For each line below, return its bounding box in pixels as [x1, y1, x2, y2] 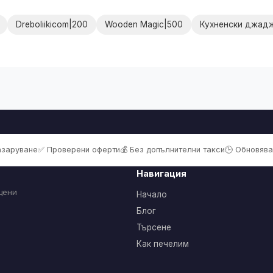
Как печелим [136, 238, 189, 249]
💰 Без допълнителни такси [119, 144, 225, 154]
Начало [136, 189, 167, 199]
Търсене [136, 222, 171, 232]
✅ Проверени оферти [37, 144, 120, 154]
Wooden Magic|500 [105, 19, 183, 29]
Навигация [136, 168, 186, 179]
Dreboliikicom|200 [16, 19, 88, 29]
